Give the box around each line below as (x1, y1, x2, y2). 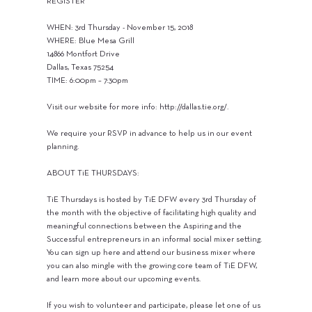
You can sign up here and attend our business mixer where (47, 248, 256, 257)
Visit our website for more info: (47, 102, 160, 111)
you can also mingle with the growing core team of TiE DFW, (47, 261, 258, 270)
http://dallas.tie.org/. (159, 102, 229, 111)
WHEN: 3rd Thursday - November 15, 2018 (47, 23, 194, 32)
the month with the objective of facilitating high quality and (47, 208, 257, 217)
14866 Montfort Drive (47, 49, 120, 58)
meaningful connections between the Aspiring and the (47, 221, 242, 231)
